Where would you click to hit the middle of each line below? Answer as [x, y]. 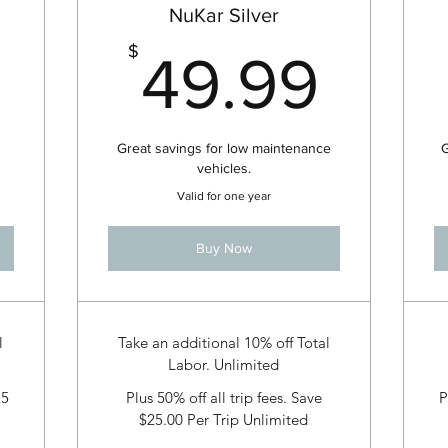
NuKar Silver [223, 15]
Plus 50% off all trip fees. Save [223, 397]
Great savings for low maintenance [223, 148]
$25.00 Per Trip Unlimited [224, 419]
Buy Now [223, 248]
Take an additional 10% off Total [223, 343]
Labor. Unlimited [224, 365]
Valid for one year [223, 196]
